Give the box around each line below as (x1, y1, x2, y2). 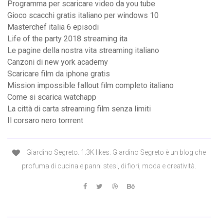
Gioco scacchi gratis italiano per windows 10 (7, 11, 159, 20)
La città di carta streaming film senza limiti (7, 104, 151, 114)
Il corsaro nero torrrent (7, 116, 83, 126)
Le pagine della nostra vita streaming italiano (7, 46, 159, 55)
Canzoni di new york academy (7, 57, 108, 67)
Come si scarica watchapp (7, 92, 96, 102)
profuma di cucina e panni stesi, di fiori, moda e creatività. (22, 162, 196, 170)
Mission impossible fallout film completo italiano (7, 81, 174, 91)
